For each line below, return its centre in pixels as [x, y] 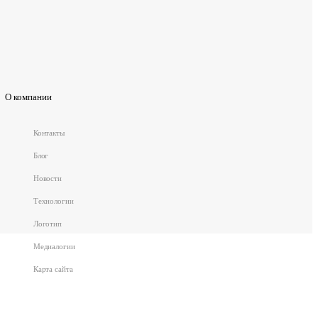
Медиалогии [54, 247]
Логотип [47, 224]
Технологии [53, 201]
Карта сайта [53, 269]
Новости [47, 179]
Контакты [49, 133]
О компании [28, 97]
